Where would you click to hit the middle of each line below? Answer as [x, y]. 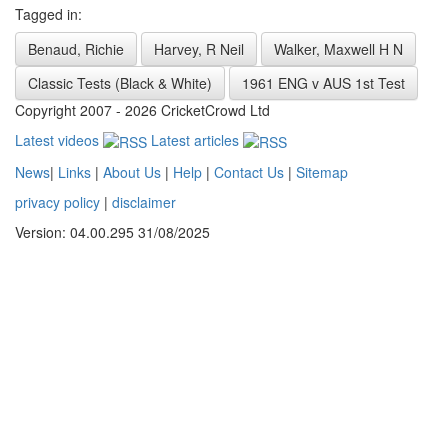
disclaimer [144, 202]
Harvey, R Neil [199, 48]
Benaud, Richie [76, 48]
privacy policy [57, 202]
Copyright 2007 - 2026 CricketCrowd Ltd [142, 109]
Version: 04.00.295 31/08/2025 [112, 232]
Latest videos [59, 139]
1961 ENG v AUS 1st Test [323, 82]
